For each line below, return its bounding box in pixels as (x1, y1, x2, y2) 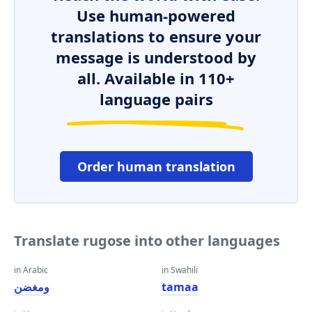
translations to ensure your (51, 26, 261, 47)
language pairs (99, 88, 213, 109)
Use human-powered (77, 5, 235, 26)
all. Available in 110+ (77, 68, 235, 88)
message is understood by (56, 47, 256, 68)
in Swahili (162, 264, 198, 276)
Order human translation (77, 158, 235, 175)
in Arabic (14, 264, 48, 276)
